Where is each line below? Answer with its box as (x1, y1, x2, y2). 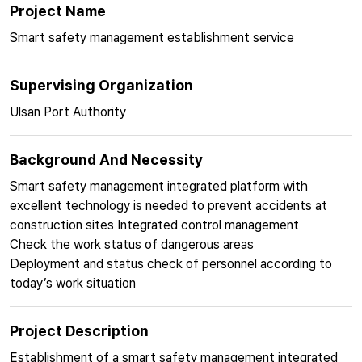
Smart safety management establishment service (10, 30, 294, 45)
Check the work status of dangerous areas (10, 237, 254, 252)
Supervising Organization (10, 77, 193, 94)
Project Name (10, 2, 106, 19)
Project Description (10, 322, 149, 339)
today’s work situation (10, 276, 136, 291)
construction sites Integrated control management (10, 217, 299, 233)
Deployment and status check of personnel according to (10, 256, 332, 271)
